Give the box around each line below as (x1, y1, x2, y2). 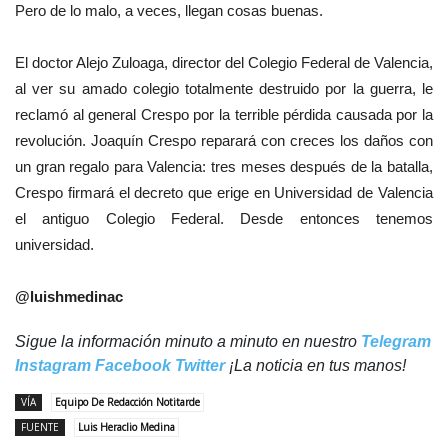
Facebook (95, 357, 171, 375)
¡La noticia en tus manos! (225, 357, 406, 375)
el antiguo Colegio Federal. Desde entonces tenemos (15, 210, 433, 228)
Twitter (175, 357, 225, 375)
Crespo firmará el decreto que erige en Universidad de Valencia (15, 184, 433, 202)
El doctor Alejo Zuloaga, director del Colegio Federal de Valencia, (15, 54, 433, 72)
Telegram (361, 333, 431, 351)
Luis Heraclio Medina (78, 420, 175, 435)
